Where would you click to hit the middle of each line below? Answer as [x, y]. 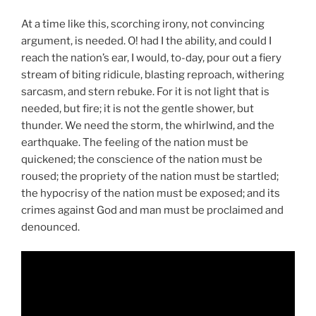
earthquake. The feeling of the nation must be [135, 142]
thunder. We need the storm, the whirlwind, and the [148, 125]
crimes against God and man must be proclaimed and [152, 210]
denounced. [50, 227]
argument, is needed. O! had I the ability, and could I [146, 41]
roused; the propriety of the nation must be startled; [150, 176]
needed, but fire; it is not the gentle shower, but [138, 108]
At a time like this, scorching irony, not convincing [143, 24]
